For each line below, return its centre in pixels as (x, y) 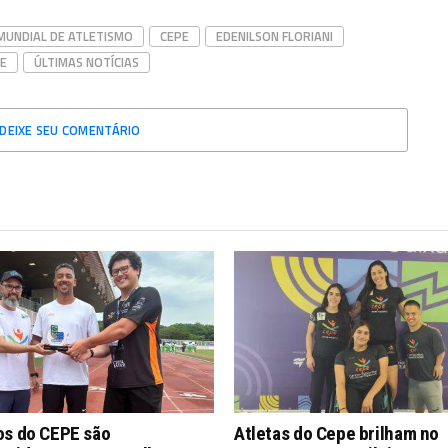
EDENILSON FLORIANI (274, 36)
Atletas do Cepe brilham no (337, 434)
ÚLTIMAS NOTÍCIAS (86, 62)
